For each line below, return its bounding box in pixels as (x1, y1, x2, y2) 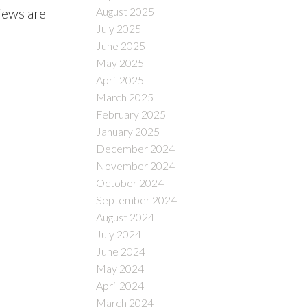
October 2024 (96, 175, 164, 189)
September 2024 (96, 193, 177, 206)
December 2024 (96, 141, 175, 155)
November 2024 (96, 158, 175, 172)
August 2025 (96, 4, 155, 18)
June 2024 (96, 244, 146, 258)
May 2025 (96, 56, 145, 69)
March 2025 (96, 90, 154, 103)
